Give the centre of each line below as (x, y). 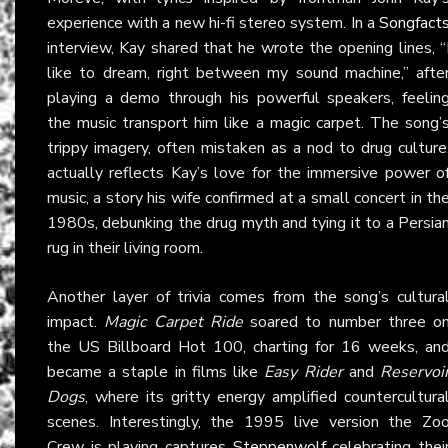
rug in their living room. (125, 247)
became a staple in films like (156, 371)
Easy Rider (303, 371)
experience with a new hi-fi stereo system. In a (213, 22)
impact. (76, 321)
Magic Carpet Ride (173, 321)
